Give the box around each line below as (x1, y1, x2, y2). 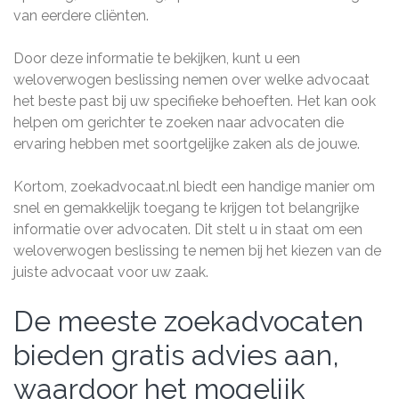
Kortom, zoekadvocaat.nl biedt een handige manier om (13, 178, 375, 195)
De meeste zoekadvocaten (13, 305, 363, 338)
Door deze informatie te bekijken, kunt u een (13, 50, 300, 67)
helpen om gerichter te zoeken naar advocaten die (13, 114, 344, 131)
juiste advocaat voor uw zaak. (13, 264, 208, 281)
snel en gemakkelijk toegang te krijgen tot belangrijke (13, 199, 359, 216)
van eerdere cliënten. (13, 7, 149, 24)
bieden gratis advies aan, (13, 338, 339, 371)
